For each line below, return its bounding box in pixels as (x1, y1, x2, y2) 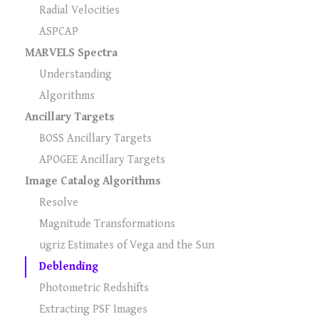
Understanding (39, 67, 112, 81)
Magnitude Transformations (39, 216, 175, 231)
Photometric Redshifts (39, 281, 149, 295)
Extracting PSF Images (39, 302, 147, 316)
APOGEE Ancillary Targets (39, 152, 165, 167)
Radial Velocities (39, 3, 120, 17)
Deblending (39, 259, 98, 273)
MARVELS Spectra (25, 46, 117, 60)
